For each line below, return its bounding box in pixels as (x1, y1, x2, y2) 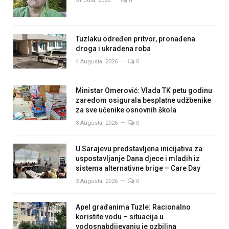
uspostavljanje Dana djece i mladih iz (76, 154, 200, 163)
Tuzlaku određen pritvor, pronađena (76, 35, 195, 43)
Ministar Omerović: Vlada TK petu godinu (76, 86, 212, 95)
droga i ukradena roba (76, 44, 151, 53)
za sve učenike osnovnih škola (76, 106, 176, 114)
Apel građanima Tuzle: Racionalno (76, 203, 191, 212)
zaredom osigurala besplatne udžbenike (76, 96, 211, 105)
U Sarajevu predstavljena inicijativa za (76, 145, 202, 153)
